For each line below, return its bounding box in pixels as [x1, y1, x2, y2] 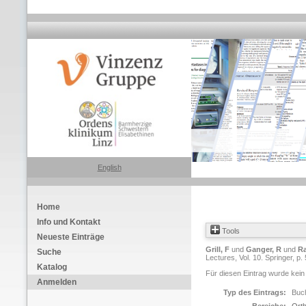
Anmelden [37, 277, 76, 287]
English [97, 163, 122, 171]
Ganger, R [246, 245, 281, 253]
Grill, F [206, 245, 229, 253]
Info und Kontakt [37, 217, 100, 227]
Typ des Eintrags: [223, 288, 286, 296]
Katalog [37, 262, 67, 272]
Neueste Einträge [37, 232, 105, 242]
